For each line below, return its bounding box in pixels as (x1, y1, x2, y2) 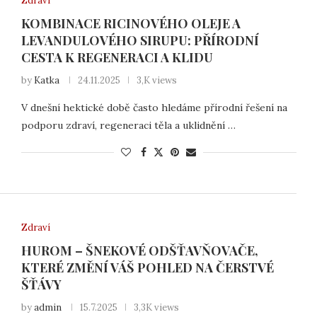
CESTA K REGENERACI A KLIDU (21, 48, 213, 66)
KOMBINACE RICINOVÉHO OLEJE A (21, 14, 241, 32)
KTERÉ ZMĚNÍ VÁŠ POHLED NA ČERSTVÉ (21, 259, 274, 277)
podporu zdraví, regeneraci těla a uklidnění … (21, 118, 236, 132)
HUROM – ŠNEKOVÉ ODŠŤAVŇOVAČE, (21, 242, 258, 260)
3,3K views (133, 301, 179, 314)
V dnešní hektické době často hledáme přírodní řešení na (21, 100, 287, 114)
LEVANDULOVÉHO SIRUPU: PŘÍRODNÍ (21, 31, 259, 49)
